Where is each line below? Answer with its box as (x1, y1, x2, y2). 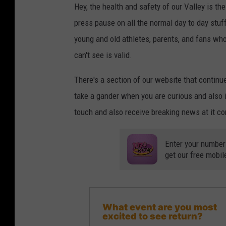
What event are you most (102, 201, 217, 212)
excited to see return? (102, 210, 203, 221)
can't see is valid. (74, 49, 132, 60)
